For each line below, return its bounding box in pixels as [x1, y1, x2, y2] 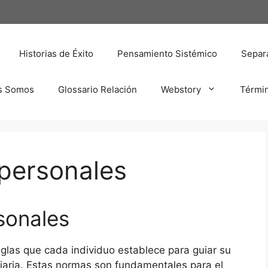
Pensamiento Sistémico [117, 47, 217, 59]
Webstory [161, 83, 201, 95]
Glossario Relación [58, 83, 137, 95]
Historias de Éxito [19, 47, 93, 59]
